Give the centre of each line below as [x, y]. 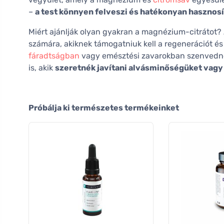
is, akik [42, 68]
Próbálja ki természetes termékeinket [104, 108]
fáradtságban [54, 56]
